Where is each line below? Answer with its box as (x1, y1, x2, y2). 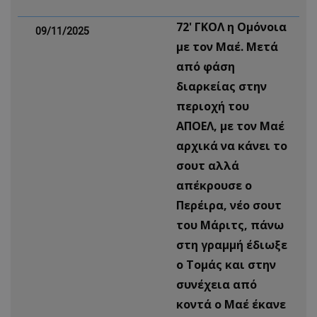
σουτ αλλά (176, 158, 239, 173)
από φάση (176, 59, 235, 74)
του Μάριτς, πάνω (176, 217, 284, 233)
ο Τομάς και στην (176, 257, 276, 272)
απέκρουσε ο (176, 178, 252, 193)
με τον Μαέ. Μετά (176, 39, 278, 54)
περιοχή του (176, 98, 249, 114)
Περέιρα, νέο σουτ (176, 197, 282, 213)
